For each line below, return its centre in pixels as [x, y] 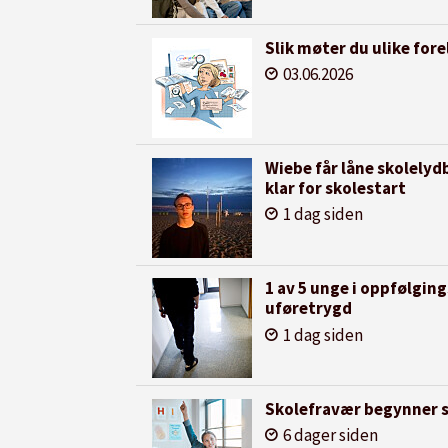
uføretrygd [308, 308]
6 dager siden [330, 434]
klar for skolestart [335, 188]
